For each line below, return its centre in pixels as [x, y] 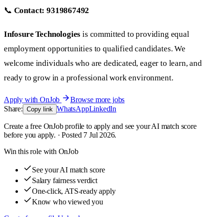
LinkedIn [103, 109]
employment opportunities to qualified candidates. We [95, 48]
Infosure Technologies [42, 34]
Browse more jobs [98, 100]
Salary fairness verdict [65, 181]
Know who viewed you [68, 202]
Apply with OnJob [33, 100]
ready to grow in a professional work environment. [89, 77]
